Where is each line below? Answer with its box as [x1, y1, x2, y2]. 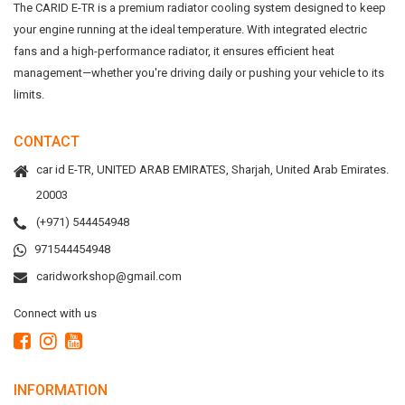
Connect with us [14, 306, 97, 320]
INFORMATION [14, 381, 108, 399]
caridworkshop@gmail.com [36, 269, 182, 283]
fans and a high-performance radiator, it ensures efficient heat [14, 44, 334, 58]
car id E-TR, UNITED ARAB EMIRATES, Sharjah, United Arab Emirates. [36, 163, 389, 176]
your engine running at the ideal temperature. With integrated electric [14, 23, 367, 36]
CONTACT [14, 133, 80, 150]
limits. [14, 88, 44, 101]
